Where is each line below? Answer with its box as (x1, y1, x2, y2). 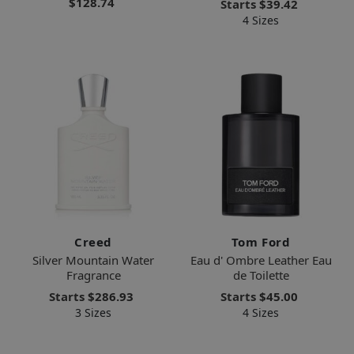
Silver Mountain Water (32, 252, 154, 269)
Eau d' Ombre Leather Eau (190, 252, 332, 269)
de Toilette (232, 267, 289, 284)
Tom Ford (231, 234, 291, 250)
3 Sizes (75, 305, 111, 321)
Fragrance (66, 267, 121, 284)
